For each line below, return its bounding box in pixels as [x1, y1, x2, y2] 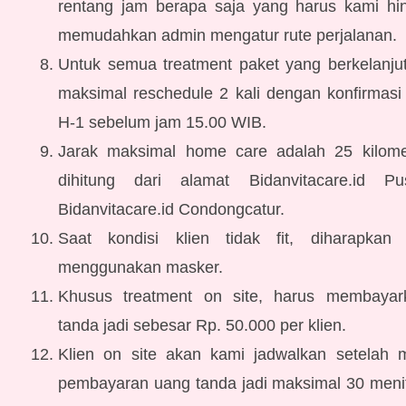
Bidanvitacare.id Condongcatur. [58, 200, 285, 218]
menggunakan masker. [58, 258, 223, 276]
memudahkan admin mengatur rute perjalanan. [58, 26, 397, 44]
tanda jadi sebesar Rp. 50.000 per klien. [58, 316, 346, 334]
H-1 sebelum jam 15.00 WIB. [58, 113, 266, 131]
